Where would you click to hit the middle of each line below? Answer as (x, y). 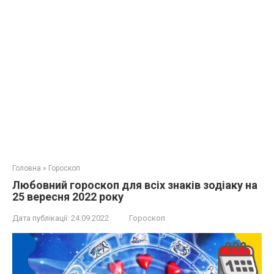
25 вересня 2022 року (68, 197)
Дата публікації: (41, 218)
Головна (27, 168)
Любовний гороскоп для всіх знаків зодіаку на (135, 185)
